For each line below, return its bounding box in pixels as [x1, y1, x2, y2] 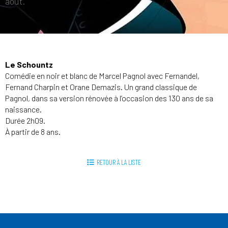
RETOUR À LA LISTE [97, 158, 141, 166]
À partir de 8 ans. [5, 127, 61, 136]
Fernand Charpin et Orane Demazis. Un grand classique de [5, 82, 197, 92]
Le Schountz [5, 60, 53, 69]
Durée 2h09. [5, 116, 45, 125]
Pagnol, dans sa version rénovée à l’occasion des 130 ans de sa [5, 93, 213, 103]
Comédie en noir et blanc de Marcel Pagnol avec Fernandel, [5, 71, 199, 80]
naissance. [5, 104, 42, 114]
